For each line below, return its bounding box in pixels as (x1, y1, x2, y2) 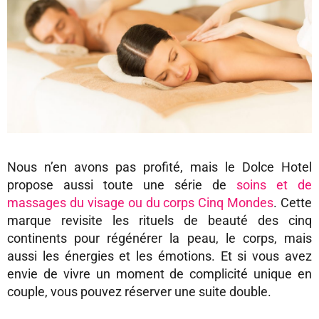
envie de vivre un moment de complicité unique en (7, 266, 312, 282)
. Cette (273, 195, 312, 211)
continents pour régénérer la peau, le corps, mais (7, 231, 312, 246)
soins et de (236, 177, 312, 193)
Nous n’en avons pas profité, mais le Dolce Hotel (7, 159, 312, 175)
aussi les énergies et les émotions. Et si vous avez (7, 249, 312, 264)
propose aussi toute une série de (7, 177, 236, 193)
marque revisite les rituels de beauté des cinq (7, 213, 312, 229)
